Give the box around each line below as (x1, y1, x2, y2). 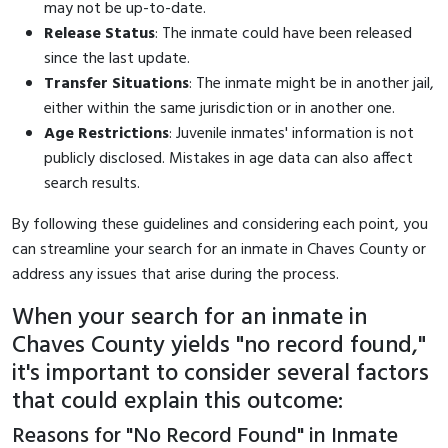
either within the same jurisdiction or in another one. (44, 95, 395, 122)
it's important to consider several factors (12, 354, 429, 393)
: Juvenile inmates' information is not (169, 120, 414, 147)
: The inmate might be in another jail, (189, 70, 434, 97)
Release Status (44, 20, 155, 47)
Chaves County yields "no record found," (12, 326, 426, 365)
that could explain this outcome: (12, 382, 343, 421)
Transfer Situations (44, 70, 189, 97)
